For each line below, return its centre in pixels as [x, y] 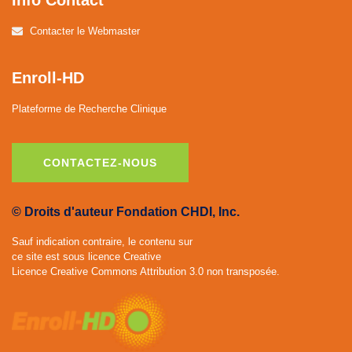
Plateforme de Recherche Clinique [89, 109]
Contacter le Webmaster [84, 31]
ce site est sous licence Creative [86, 257]
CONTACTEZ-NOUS [100, 163]
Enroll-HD [48, 78]
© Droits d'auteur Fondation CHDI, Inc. [126, 212]
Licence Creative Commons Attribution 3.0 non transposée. [146, 272]
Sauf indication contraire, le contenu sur [102, 242]
